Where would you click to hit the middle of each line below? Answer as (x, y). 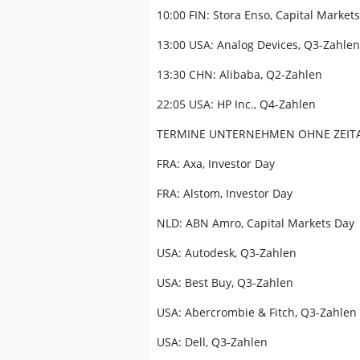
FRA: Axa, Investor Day (216, 164)
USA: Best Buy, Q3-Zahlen (225, 282)
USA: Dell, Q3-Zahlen (212, 342)
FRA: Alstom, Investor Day (225, 193)
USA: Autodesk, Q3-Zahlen (227, 253)
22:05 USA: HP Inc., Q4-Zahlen (236, 104)
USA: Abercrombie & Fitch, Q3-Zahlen (257, 312)
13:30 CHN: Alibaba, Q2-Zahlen (239, 74)
